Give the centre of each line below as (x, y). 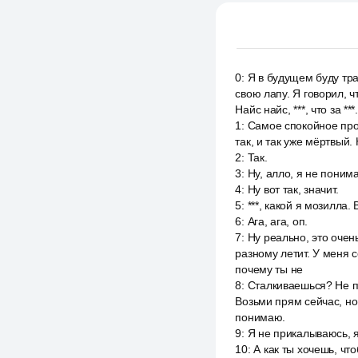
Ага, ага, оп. (277, 221)
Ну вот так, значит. (293, 189)
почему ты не (269, 269)
